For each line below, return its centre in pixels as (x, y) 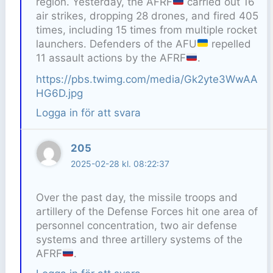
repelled (230, 44)
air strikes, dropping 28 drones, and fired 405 (147, 16)
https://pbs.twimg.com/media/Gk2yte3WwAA (147, 79)
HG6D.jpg (59, 93)
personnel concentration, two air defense (136, 225)
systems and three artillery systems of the (139, 239)
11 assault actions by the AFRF (111, 58)
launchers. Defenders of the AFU (116, 44)
